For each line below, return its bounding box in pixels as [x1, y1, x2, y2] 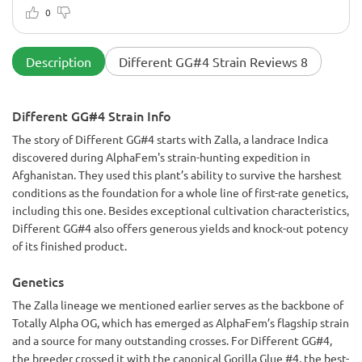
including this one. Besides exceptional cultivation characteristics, [12, 202, 349, 217]
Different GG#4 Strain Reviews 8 [119, 53, 308, 69]
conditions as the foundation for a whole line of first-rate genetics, [12, 184, 348, 200]
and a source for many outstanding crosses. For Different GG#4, [12, 332, 332, 347]
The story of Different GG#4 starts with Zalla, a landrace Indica [12, 131, 328, 146]
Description [26, 53, 91, 69]
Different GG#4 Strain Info [12, 106, 171, 124]
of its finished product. [12, 238, 127, 253]
